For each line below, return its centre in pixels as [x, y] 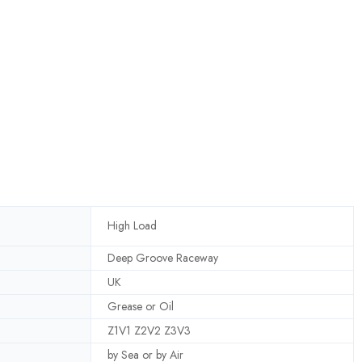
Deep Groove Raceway [163, 257]
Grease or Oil [141, 306]
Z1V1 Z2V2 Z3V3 [149, 330]
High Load [132, 226]
